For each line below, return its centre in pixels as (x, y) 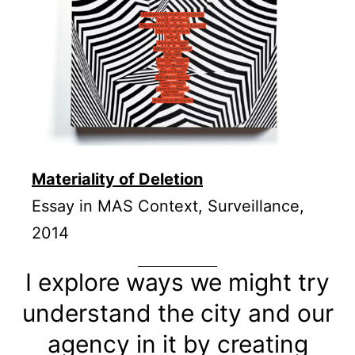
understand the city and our (177, 313)
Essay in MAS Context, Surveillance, (168, 206)
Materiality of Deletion (117, 179)
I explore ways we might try (177, 282)
